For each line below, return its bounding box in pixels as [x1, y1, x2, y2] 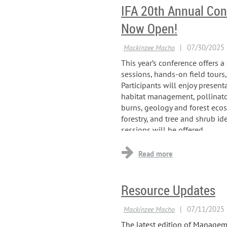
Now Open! [121, 19, 177, 37]
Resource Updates [121, 181, 215, 199]
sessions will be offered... [121, 124, 209, 135]
